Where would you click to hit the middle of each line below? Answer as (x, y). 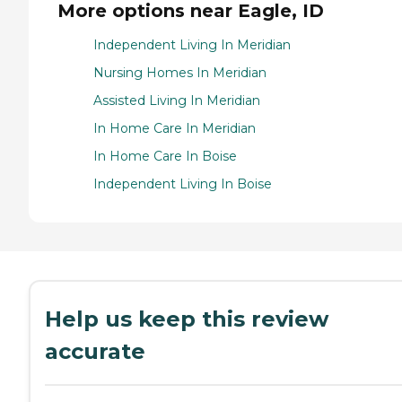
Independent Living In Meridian (192, 45)
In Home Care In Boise (165, 157)
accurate (95, 352)
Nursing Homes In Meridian (180, 73)
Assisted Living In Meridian (177, 101)
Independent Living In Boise (183, 184)
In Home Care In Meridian (175, 129)
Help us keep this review (187, 319)
